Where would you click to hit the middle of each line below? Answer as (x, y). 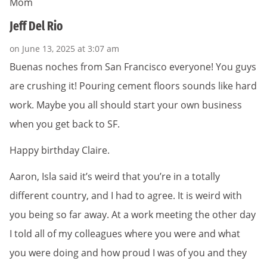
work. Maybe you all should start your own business (126, 105)
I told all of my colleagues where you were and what (125, 233)
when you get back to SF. (65, 124)
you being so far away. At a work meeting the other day (133, 214)
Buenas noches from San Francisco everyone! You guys (133, 66)
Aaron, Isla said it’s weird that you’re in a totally (115, 176)
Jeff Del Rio (36, 27)
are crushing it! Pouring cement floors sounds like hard (133, 86)
